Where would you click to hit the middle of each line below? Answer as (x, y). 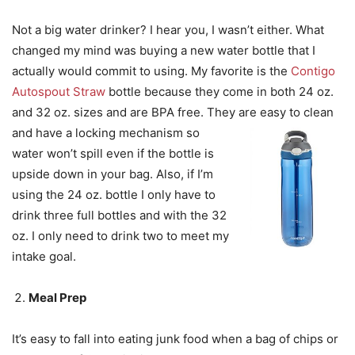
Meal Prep (57, 297)
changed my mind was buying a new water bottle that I (164, 50)
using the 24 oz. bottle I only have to (114, 194)
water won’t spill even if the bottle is (113, 153)
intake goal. (44, 256)
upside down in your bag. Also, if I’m (113, 174)
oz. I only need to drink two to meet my (120, 235)
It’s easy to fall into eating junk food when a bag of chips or (175, 338)
